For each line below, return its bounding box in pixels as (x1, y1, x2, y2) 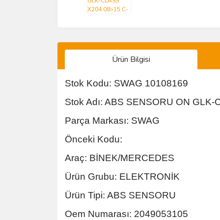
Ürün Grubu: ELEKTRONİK (65, 171, 180, 182)
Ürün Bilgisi (112, 54, 150, 65)
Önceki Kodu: (65, 134, 122, 144)
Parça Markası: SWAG (65, 115, 160, 126)
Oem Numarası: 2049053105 (65, 209, 188, 219)
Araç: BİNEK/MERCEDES (65, 153, 174, 163)
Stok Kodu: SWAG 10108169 (65, 78, 188, 88)
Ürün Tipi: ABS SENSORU (65, 190, 176, 200)
